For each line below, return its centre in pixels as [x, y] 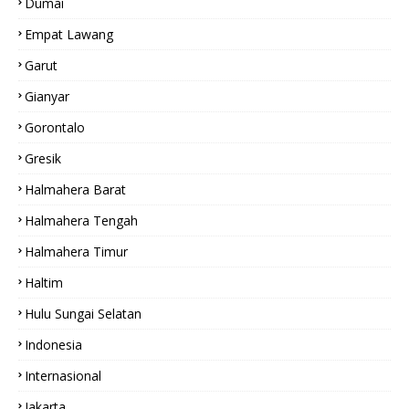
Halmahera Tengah [81, 220]
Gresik [43, 158]
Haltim [44, 283]
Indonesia [53, 345]
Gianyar [47, 96]
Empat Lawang [69, 34]
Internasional [63, 376]
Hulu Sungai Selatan [83, 314]
